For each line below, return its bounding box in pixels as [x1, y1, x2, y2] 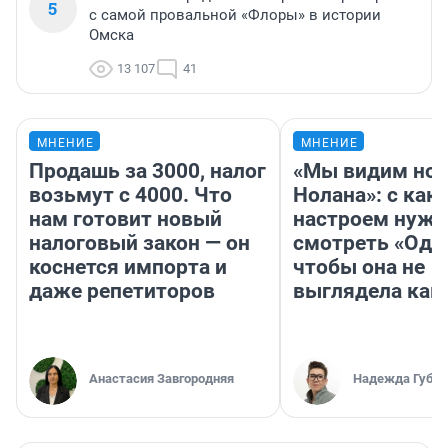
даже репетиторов [29, 279, 215, 304]
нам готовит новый [29, 207, 222, 232]
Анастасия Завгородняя [89, 371, 234, 387]
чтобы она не [293, 255, 425, 280]
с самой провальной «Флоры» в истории [89, 6, 381, 25]
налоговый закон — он [29, 231, 250, 256]
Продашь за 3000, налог [29, 159, 266, 184]
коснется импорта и [29, 255, 227, 280]
